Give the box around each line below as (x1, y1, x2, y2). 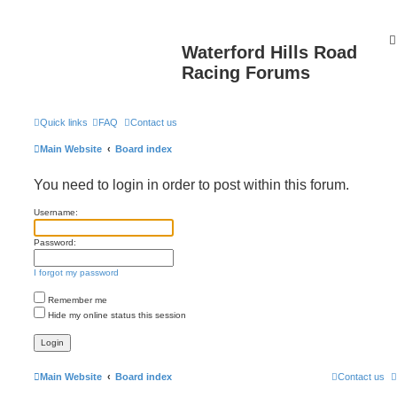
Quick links (40, 116, 88, 128)
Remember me (45, 294, 107, 305)
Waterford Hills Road (182, 43, 357, 62)
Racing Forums (182, 63, 310, 82)
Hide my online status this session (45, 309, 186, 320)
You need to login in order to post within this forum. (34, 176, 349, 192)
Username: (34, 206, 78, 217)
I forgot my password (34, 267, 119, 277)
